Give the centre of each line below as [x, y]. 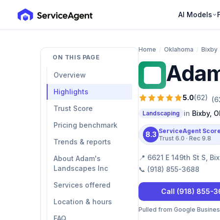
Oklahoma [179, 49]
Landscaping [161, 113]
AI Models [195, 14]
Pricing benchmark [85, 125]
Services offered [82, 185]
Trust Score [73, 108]
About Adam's [77, 158]
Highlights [71, 92]
